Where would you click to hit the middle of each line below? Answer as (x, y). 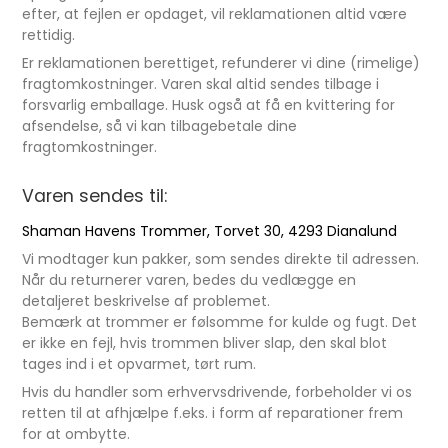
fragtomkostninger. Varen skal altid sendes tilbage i (201, 84)
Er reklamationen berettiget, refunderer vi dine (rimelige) (221, 63)
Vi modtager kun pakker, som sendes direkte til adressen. (221, 259)
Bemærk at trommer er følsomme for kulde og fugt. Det (220, 322)
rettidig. (49, 35)
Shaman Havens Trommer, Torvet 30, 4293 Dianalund (210, 231)
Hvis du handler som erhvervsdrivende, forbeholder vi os (217, 392)
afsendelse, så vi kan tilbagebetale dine (160, 126)
